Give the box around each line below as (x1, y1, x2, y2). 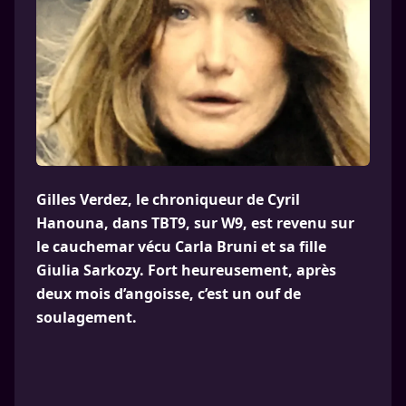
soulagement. (36, 307, 137, 327)
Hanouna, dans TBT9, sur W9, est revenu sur (36, 213, 354, 233)
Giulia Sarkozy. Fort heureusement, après (36, 260, 336, 280)
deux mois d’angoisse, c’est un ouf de (36, 284, 301, 304)
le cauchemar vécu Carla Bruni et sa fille (36, 237, 326, 256)
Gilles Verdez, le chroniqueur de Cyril (36, 189, 300, 209)
